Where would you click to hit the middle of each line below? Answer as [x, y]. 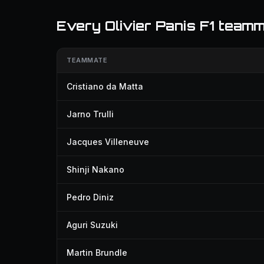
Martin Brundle [97, 253]
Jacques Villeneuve [108, 142]
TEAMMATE [87, 60]
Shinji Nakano [95, 169]
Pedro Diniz [90, 197]
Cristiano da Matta [105, 86]
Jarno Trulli [90, 114]
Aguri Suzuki [92, 225]
